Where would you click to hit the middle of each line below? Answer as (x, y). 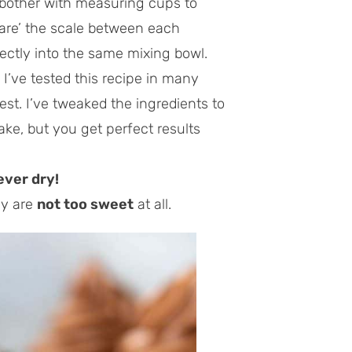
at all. (152, 205)
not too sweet (85, 205)
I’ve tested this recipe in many (101, 79)
